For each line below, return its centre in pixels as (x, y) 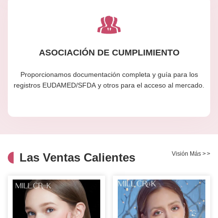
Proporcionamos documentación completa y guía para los (109, 74)
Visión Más (187, 154)
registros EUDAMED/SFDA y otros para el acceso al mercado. (109, 85)
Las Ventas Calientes (77, 158)
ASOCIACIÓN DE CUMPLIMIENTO (109, 52)
